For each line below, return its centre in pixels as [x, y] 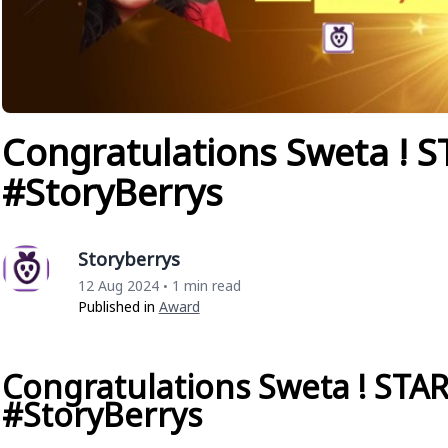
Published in [118, 306]
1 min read [206, 285]
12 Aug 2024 [118, 285]
